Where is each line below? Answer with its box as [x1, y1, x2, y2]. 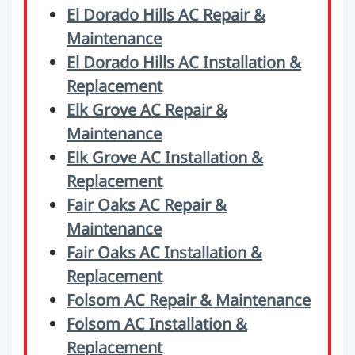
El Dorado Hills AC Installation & [67, 52, 301, 73]
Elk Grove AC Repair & [67, 99, 227, 120]
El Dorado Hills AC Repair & [67, 4, 265, 25]
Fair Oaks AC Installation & [67, 242, 262, 263]
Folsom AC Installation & [67, 313, 247, 334]
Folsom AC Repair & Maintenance [67, 289, 311, 311]
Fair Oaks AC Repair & [67, 194, 227, 216]
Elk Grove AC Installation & [67, 147, 263, 168]
